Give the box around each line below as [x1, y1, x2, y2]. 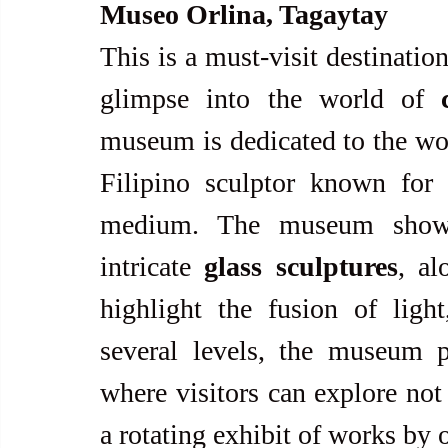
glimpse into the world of [100, 82, 442, 114]
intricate [100, 250, 205, 282]
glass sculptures [204, 250, 398, 282]
